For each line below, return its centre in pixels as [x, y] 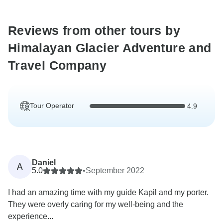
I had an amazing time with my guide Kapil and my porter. [108, 193]
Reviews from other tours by [94, 31]
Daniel [44, 163]
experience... [31, 217]
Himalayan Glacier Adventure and [110, 48]
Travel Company [57, 65]
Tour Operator [52, 106]
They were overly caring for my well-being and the [96, 205]
